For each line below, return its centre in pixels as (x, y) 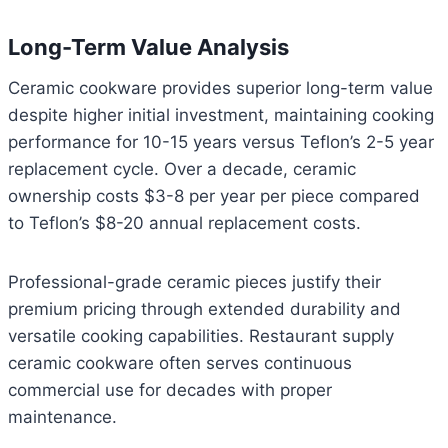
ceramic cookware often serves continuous (180, 363)
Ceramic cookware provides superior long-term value (220, 88)
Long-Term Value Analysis (148, 47)
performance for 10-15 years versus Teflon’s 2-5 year (221, 142)
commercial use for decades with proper (170, 390)
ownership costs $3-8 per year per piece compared (214, 196)
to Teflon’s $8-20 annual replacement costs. (184, 223)
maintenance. (62, 417)
